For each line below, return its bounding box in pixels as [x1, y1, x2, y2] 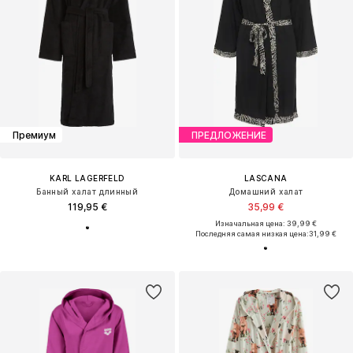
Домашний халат [228, 187, 303, 197]
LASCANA [243, 173, 288, 184]
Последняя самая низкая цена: [195, 229, 309, 239]
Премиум [13, 128, 56, 141]
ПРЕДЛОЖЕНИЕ [191, 128, 266, 141]
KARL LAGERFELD [49, 173, 125, 184]
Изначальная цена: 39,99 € [214, 219, 317, 229]
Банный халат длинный [36, 187, 139, 197]
